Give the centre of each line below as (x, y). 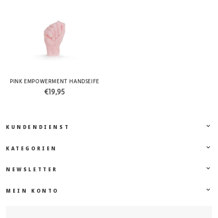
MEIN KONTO (32, 191)
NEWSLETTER (32, 170)
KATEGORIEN (32, 148)
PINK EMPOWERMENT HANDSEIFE (54, 82)
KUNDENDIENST (38, 127)
